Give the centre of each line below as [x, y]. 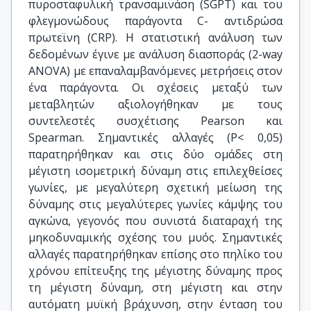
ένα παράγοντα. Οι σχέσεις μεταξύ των [155, 87]
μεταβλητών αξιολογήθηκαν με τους [155, 104]
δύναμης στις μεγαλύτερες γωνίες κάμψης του [155, 204]
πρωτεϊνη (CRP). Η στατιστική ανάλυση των [155, 37]
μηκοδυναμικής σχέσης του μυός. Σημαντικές [155, 237]
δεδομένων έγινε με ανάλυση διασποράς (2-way [155, 54]
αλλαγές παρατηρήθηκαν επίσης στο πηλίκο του [155, 254]
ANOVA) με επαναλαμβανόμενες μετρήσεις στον [155, 71]
